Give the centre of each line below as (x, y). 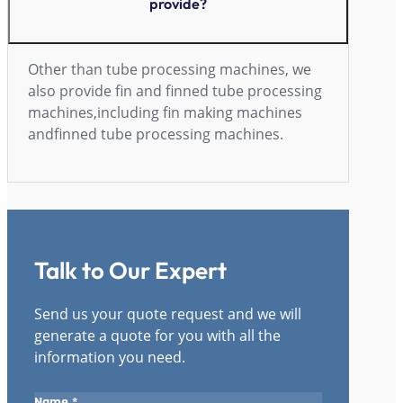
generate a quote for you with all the (157, 336)
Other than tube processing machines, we (170, 69)
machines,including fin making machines (165, 112)
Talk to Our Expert (130, 270)
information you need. (110, 358)
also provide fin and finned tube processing (175, 90)
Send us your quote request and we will (168, 314)
